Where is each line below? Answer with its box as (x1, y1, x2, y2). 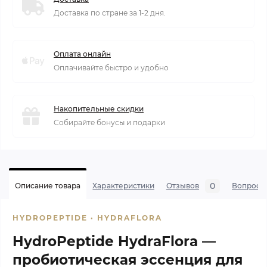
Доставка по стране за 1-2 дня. (54, 8, 166, 17)
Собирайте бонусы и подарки (54, 118, 165, 127)
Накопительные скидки (54, 104, 144, 113)
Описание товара (15, 181, 81, 190)
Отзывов (166, 181, 200, 190)
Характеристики (92, 181, 154, 190)
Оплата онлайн (54, 49, 111, 58)
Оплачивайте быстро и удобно (54, 63, 169, 72)
